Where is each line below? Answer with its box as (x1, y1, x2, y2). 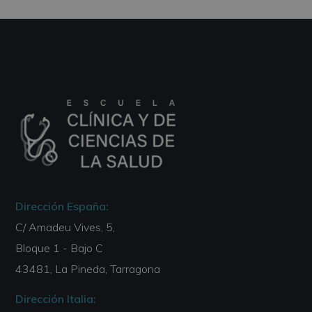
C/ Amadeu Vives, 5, (15, 220, 116, 235)
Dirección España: (15, 199, 109, 214)
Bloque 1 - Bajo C (15, 241, 104, 256)
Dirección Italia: (15, 292, 97, 306)
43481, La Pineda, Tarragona (15, 262, 161, 276)
